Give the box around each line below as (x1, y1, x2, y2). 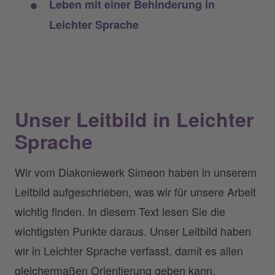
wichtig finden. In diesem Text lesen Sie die (15, 203, 225, 219)
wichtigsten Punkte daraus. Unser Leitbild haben (15, 223, 251, 239)
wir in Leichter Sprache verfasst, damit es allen (15, 242, 243, 258)
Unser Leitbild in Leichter (15, 105, 254, 133)
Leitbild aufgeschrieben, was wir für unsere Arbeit (15, 184, 256, 199)
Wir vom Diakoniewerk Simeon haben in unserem (15, 164, 257, 180)
